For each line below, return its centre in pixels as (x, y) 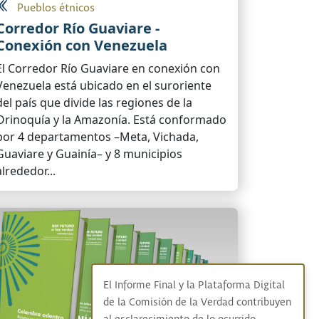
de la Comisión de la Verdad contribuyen (197, 303)
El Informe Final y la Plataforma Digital (194, 286)
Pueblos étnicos (56, 9)
